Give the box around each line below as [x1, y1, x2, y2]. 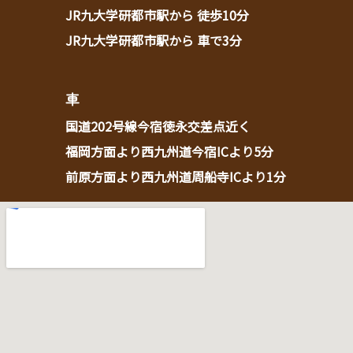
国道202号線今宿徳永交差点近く [65, 116, 251, 136]
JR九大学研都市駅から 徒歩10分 [65, 5, 249, 24]
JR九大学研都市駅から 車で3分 [65, 30, 242, 50]
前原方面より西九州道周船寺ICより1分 [65, 166, 286, 186]
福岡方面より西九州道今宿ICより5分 [65, 141, 273, 161]
